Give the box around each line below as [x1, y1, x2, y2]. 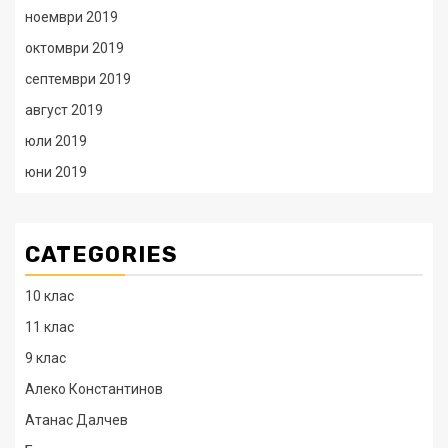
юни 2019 [25, 164, 87, 180]
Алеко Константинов [25, 381, 163, 397]
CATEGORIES [25, 241, 178, 268]
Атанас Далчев [25, 412, 128, 428]
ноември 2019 [25, 9, 118, 25]
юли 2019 [25, 133, 87, 149]
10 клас [25, 288, 74, 304]
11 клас [25, 319, 74, 335]
